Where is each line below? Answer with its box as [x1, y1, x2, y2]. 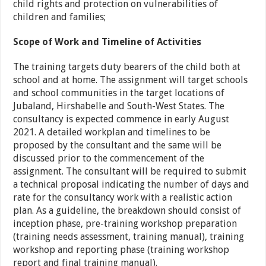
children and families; [13, 11, 106, 23]
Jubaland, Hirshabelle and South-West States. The [13, 100, 225, 112]
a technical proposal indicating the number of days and [13, 179, 250, 191]
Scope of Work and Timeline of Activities [13, 36, 202, 48]
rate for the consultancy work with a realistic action [13, 192, 233, 204]
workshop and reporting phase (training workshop [13, 244, 230, 256]
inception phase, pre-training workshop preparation [13, 218, 237, 230]
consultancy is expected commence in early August [13, 113, 230, 125]
